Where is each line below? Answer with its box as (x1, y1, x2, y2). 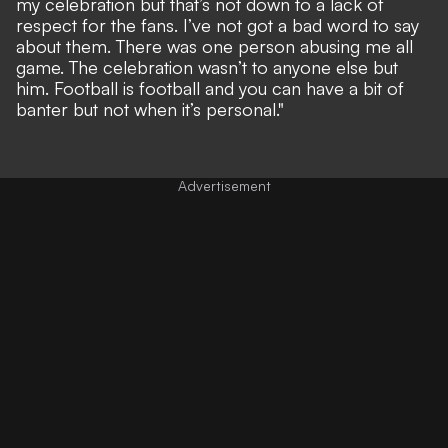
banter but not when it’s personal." (16, 97, 284, 120)
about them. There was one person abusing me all (16, 34, 413, 57)
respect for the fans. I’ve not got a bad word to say (16, 13, 419, 36)
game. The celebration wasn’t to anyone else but (16, 55, 398, 78)
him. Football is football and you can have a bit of (16, 76, 404, 99)
